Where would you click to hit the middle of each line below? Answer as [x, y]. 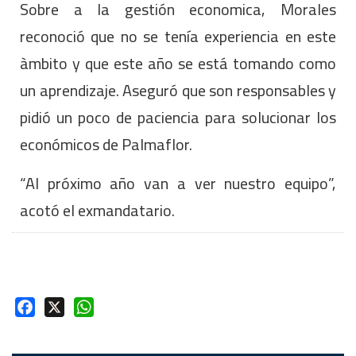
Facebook [63, 306]
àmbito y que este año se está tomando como [178, 63]
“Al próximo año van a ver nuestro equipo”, [178, 183]
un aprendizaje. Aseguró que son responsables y [178, 90]
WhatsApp [123, 306]
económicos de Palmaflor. [106, 144]
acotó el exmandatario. [97, 210]
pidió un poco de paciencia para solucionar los [178, 117]
